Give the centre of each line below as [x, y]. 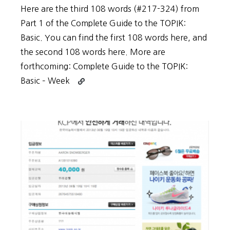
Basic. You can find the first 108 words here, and [114, 37]
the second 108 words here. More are [93, 52]
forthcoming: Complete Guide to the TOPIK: [104, 66]
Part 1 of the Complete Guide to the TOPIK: [103, 23]
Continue [92, 79]
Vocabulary [95, 102]
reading [89, 91]
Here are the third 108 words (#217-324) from [110, 9]
